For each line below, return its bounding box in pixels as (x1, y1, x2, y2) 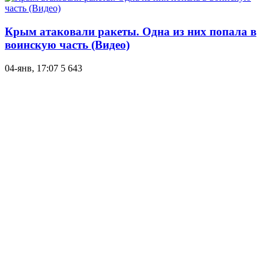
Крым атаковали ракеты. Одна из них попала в (5, 25, 256, 38)
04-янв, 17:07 (5, 62, 58, 73)
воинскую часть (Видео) (5, 38, 130, 52)
